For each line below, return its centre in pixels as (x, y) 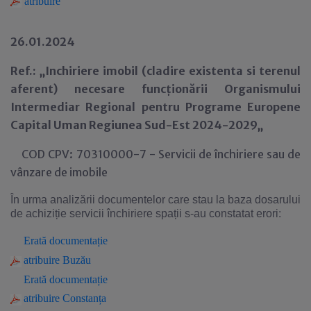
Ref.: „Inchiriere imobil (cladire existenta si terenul (155, 71)
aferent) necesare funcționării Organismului (155, 89)
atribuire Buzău (57, 260)
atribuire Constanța (65, 299)
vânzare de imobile (59, 173)
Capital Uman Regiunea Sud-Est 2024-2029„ (137, 125)
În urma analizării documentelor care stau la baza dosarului (155, 200)
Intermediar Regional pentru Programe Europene (155, 107)
